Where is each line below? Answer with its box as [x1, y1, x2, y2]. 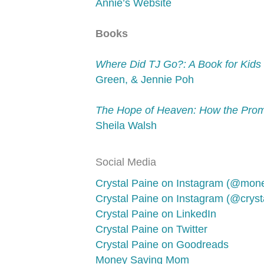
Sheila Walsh [95, 120, 157, 131]
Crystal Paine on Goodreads [95, 239, 229, 250]
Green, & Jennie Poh [95, 74, 194, 85]
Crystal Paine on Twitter [95, 223, 207, 235]
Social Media [95, 156, 156, 168]
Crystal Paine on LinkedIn [95, 208, 216, 220]
